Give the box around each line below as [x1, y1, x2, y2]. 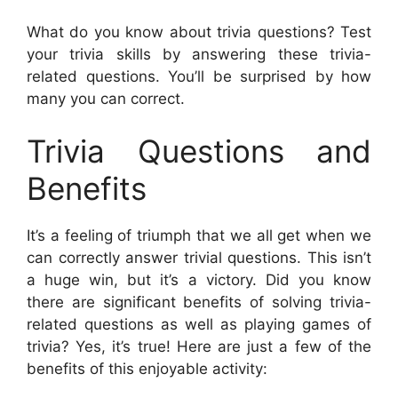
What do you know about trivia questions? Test [27, 22, 371, 41]
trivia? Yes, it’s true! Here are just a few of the [27, 338, 371, 356]
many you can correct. [27, 89, 185, 107]
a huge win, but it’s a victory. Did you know [27, 271, 371, 290]
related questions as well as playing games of [27, 315, 371, 334]
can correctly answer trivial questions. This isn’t [27, 249, 371, 267]
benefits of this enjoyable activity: [27, 360, 267, 378]
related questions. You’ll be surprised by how [27, 67, 371, 85]
